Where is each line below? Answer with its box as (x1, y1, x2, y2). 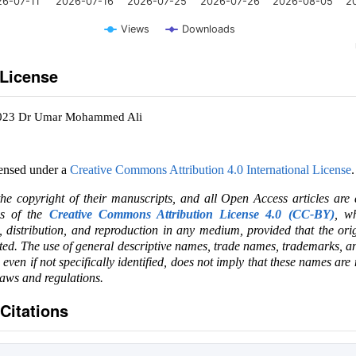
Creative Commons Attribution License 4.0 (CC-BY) (48, 207, 335, 221)
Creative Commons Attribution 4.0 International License (69, 163, 351, 176)
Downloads (181, 23, 235, 35)
